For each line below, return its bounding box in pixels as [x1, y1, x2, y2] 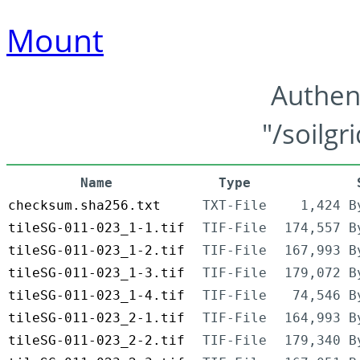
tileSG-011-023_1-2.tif [8, 243, 185, 259]
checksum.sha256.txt [8, 198, 161, 214]
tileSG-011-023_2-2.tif [8, 333, 185, 349]
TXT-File [202, 198, 267, 214]
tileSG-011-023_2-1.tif [8, 310, 185, 326]
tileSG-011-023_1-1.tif [8, 220, 185, 236]
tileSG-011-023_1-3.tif [8, 265, 185, 281]
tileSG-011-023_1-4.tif [8, 288, 185, 304]
